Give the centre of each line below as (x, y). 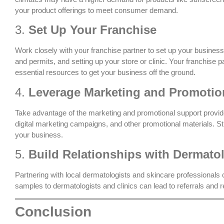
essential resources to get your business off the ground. (105, 72)
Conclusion (53, 212)
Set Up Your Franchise (92, 30)
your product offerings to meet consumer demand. (96, 10)
